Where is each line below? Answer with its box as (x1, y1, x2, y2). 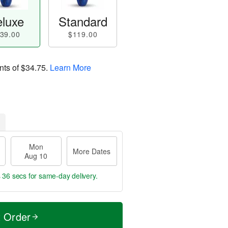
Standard (58, 12, 107, 30)
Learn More (50, 61, 91, 73)
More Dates (73, 146, 111, 156)
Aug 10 (24, 151, 48, 161)
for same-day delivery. (26, 170, 98, 181)
